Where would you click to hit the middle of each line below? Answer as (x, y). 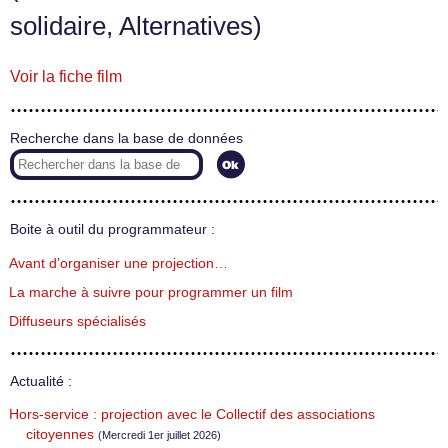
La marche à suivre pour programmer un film (151, 292)
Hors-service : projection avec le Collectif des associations (192, 415)
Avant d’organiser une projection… (118, 263)
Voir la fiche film (66, 76)
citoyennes (60, 435)
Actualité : (41, 381)
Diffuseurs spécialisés (77, 321)
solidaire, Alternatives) (136, 26)
